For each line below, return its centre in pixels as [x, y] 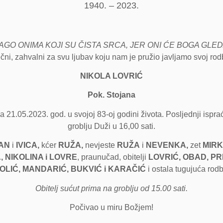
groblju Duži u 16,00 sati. [111, 126]
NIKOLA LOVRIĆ [111, 76]
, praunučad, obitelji [112, 157]
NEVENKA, [167, 145]
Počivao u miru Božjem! [111, 207]
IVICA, [27, 145]
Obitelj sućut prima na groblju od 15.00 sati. [111, 188]
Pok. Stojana [111, 95]
